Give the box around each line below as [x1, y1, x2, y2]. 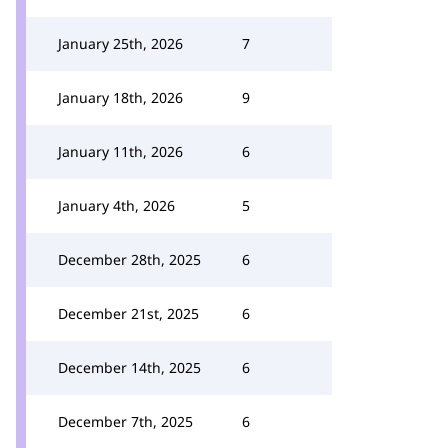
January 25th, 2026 [58, 34, 183, 53]
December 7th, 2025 [58, 412, 193, 431]
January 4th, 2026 [58, 196, 175, 215]
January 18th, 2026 [58, 88, 183, 107]
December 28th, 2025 [58, 250, 201, 269]
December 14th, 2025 [58, 358, 201, 377]
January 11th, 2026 [58, 142, 183, 161]
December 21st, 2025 [58, 304, 199, 323]
